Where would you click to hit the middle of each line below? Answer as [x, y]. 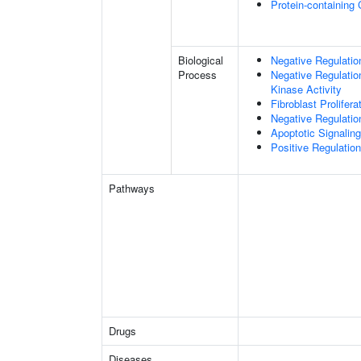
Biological [201, 60]
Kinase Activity [306, 89]
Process [197, 75]
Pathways [132, 188]
